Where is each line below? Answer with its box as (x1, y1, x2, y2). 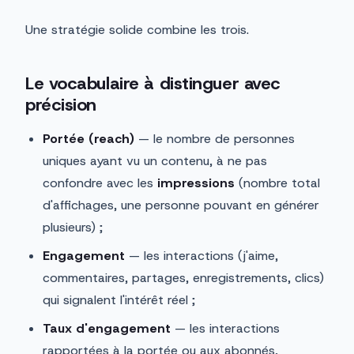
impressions (157, 175, 235, 192)
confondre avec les (43, 175, 157, 192)
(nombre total (235, 175, 320, 192)
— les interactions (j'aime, (125, 247, 278, 265)
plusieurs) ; (43, 219, 103, 236)
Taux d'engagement (43, 320, 171, 337)
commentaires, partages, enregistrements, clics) (43, 269, 324, 287)
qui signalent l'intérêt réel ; (43, 292, 195, 309)
